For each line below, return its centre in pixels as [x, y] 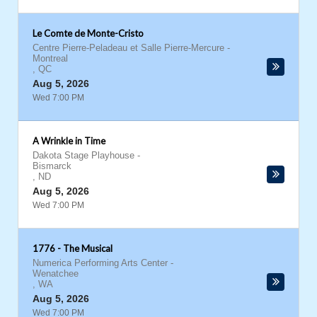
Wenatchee [56, 273]
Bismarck [52, 166]
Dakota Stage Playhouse [83, 155]
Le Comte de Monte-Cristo [88, 33]
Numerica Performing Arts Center [100, 263]
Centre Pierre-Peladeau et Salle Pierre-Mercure [128, 48]
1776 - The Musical [73, 248]
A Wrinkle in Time [69, 141]
